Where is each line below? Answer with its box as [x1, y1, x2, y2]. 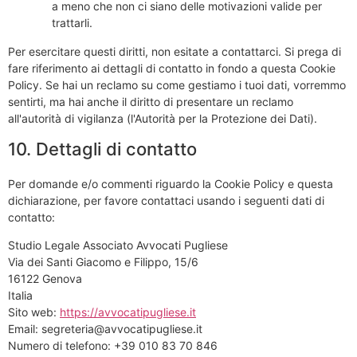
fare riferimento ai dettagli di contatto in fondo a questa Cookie [8, 61, 335, 75]
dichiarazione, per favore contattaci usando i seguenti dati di [8, 193, 324, 207]
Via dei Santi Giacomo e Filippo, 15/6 [8, 255, 198, 269]
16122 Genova [8, 272, 82, 286]
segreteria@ [41, 322, 104, 336]
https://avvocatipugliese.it [60, 305, 196, 320]
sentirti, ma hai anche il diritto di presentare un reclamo [8, 94, 293, 108]
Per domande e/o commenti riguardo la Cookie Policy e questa [8, 176, 333, 190]
